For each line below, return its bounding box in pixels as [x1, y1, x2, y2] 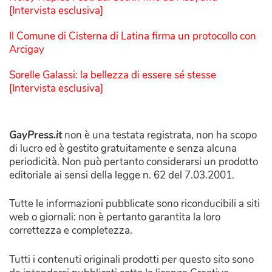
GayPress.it [9, 127, 62, 142]
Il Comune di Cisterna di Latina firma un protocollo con [9, 29, 256, 43]
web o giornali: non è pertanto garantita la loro [9, 210, 220, 225]
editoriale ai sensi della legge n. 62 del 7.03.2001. [9, 168, 234, 182]
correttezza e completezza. [9, 223, 132, 238]
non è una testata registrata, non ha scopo [62, 127, 257, 142]
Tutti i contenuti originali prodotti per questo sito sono [9, 252, 254, 267]
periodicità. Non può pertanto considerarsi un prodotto [9, 154, 258, 169]
